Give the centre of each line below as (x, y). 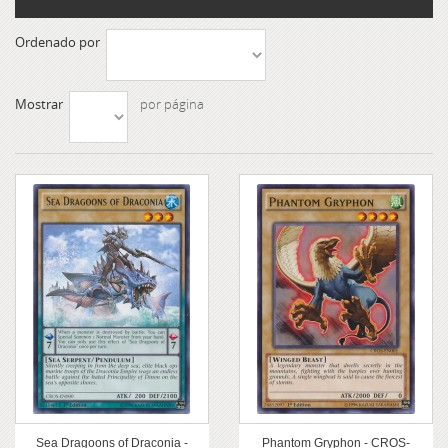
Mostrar (39, 104)
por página (172, 104)
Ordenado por (57, 42)
